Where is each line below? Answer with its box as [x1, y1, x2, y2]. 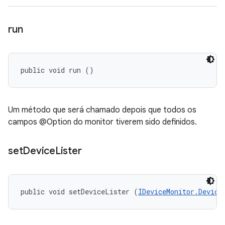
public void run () [21, 65, 94, 75]
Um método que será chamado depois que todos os [8, 105, 196, 115]
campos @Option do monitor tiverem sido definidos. [8, 117, 197, 127]
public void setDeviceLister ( [21, 187, 138, 196]
